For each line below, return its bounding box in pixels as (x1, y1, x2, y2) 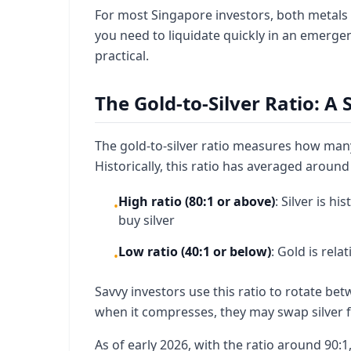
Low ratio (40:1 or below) (118, 243, 271, 260)
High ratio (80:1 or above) (118, 193, 275, 210)
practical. (95, 47, 149, 64)
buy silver (118, 212, 175, 229)
